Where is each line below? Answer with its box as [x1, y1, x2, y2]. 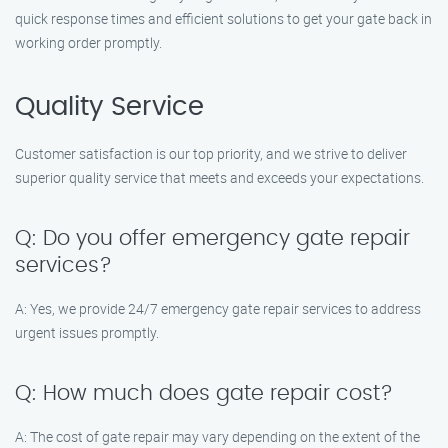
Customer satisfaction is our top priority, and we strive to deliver [15, 144, 407, 163]
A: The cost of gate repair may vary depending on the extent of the [15, 427, 420, 446]
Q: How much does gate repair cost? [15, 383, 393, 404]
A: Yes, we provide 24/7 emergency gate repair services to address [15, 299, 421, 318]
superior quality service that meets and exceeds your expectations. [15, 168, 424, 187]
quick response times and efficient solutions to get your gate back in [15, 9, 432, 28]
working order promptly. [15, 33, 162, 52]
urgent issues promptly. [15, 323, 159, 342]
